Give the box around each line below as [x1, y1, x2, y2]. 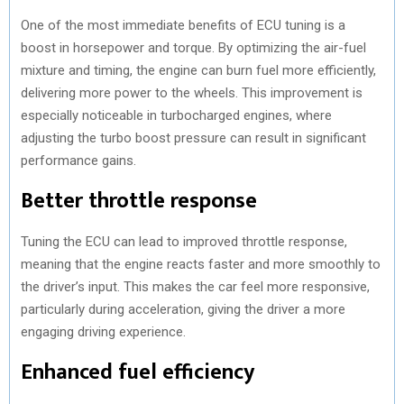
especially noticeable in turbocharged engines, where [21, 106, 332, 124]
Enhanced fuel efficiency [21, 353, 254, 390]
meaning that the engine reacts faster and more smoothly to [21, 255, 381, 272]
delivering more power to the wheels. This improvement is [21, 84, 363, 101]
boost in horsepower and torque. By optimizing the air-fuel [21, 39, 366, 56]
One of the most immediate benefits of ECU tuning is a [21, 16, 345, 33]
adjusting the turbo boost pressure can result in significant [21, 129, 366, 146]
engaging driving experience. [21, 323, 186, 340]
